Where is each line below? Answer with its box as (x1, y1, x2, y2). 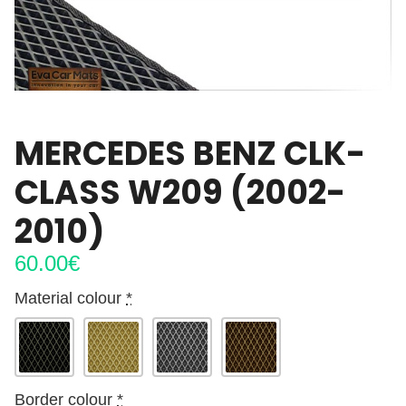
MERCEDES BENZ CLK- (14, 130, 365, 177)
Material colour (14, 289, 121, 308)
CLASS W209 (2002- (14, 169, 345, 216)
